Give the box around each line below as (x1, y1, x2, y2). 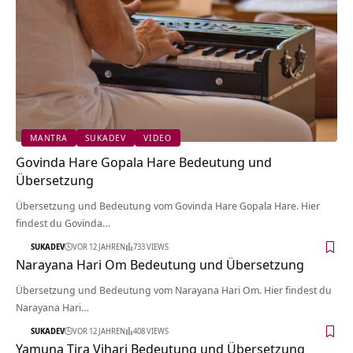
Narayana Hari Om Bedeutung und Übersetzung (16, 255, 304, 273)
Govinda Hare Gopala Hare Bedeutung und (16, 152, 272, 171)
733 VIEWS (133, 241, 169, 253)
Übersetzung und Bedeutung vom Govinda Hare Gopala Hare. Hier (16, 198, 320, 213)
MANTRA (30, 132, 68, 144)
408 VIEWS (133, 325, 169, 337)
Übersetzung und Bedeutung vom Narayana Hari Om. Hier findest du (16, 282, 332, 297)
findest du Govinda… (16, 215, 110, 230)
